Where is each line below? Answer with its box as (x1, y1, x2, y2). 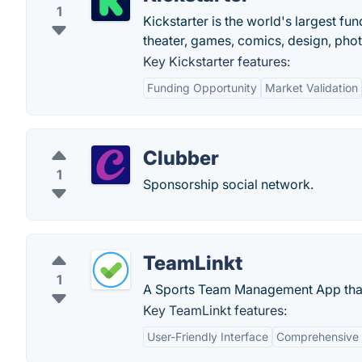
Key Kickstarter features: (143, 53, 290, 69)
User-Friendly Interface (147, 330, 268, 343)
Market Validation (265, 81, 358, 95)
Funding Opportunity (147, 81, 257, 95)
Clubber (143, 146, 219, 170)
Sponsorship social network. (143, 176, 314, 192)
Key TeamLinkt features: (143, 302, 287, 318)
